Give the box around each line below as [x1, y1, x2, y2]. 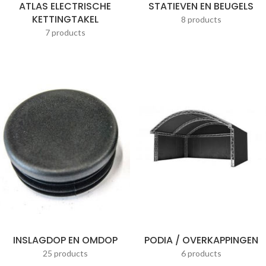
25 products [42, 248, 88, 258]
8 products [180, 14, 221, 24]
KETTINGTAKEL [31, 12, 99, 26]
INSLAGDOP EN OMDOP [12, 233, 118, 247]
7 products [45, 27, 85, 37]
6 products [180, 248, 221, 258]
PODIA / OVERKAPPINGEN [144, 233, 258, 247]
